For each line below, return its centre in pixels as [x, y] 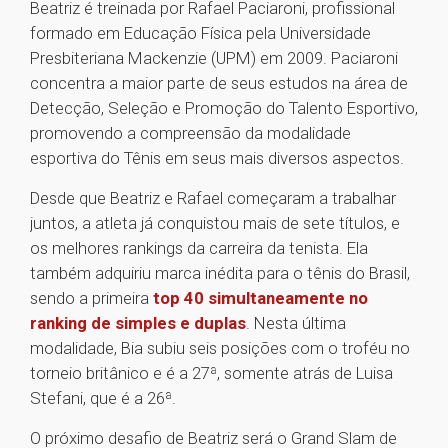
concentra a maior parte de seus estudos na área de [219, 83]
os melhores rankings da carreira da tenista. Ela [199, 248]
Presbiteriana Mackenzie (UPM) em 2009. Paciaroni [214, 58]
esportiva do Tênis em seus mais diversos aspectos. [217, 158]
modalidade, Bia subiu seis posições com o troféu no [220, 348]
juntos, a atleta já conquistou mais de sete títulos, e [215, 223]
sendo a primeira [91, 298]
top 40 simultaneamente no [260, 298]
